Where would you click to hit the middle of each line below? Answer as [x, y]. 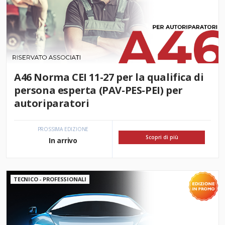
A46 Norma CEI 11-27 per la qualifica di [109, 77]
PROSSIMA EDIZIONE [63, 129]
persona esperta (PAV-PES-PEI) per [98, 90]
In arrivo [63, 140]
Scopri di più [162, 137]
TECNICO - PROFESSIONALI [50, 179]
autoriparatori [52, 103]
